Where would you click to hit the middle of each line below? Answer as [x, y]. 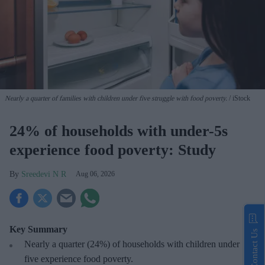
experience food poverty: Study [113, 150]
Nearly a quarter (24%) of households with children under [132, 244]
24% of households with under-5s [119, 131]
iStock [240, 98]
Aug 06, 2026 [95, 174]
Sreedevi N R [44, 174]
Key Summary [38, 230]
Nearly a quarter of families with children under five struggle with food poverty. [116, 98]
